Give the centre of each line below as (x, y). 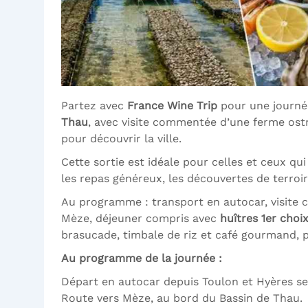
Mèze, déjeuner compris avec (141, 219)
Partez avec (94, 106)
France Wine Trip (172, 106)
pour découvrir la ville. (121, 139)
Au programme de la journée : (142, 258)
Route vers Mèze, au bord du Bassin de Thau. (182, 298)
